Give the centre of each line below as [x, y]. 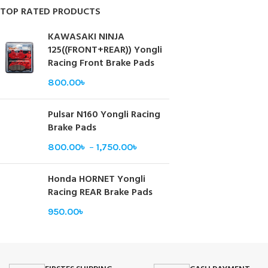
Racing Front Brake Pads [101, 64]
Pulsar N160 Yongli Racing [104, 115]
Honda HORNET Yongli [97, 180]
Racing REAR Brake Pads [100, 193]
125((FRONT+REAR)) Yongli [105, 51]
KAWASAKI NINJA [86, 37]
